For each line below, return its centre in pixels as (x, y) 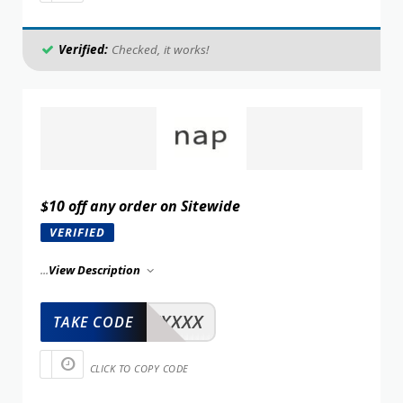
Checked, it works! (159, 49)
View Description (96, 269)
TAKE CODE (93, 322)
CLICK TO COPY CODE (139, 368)
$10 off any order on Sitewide (140, 206)
